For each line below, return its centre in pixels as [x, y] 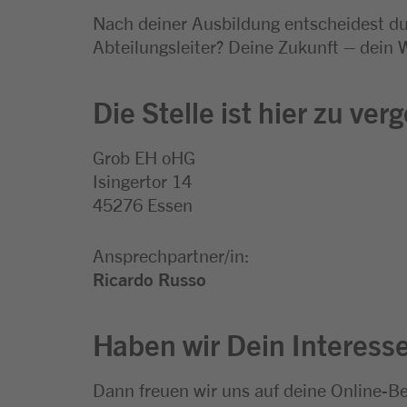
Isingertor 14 [142, 180]
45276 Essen [143, 203]
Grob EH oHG [144, 156]
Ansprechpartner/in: [174, 254]
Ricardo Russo [149, 278]
